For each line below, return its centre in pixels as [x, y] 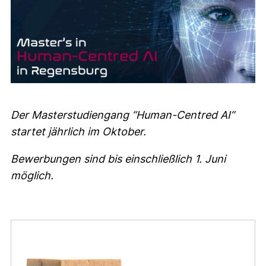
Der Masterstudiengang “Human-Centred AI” [123, 115]
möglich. [32, 176]
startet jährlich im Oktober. [78, 132]
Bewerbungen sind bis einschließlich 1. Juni [118, 159]
